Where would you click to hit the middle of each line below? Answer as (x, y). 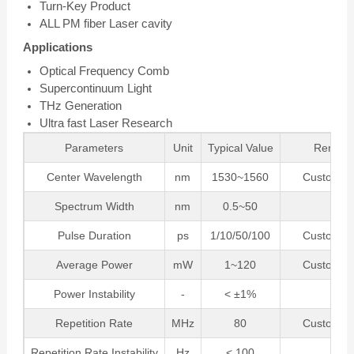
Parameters (94, 147)
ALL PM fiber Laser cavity (105, 23)
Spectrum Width (94, 206)
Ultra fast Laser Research (105, 122)
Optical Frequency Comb (104, 70)
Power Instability (94, 294)
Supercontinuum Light (95, 88)
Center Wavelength (94, 177)
